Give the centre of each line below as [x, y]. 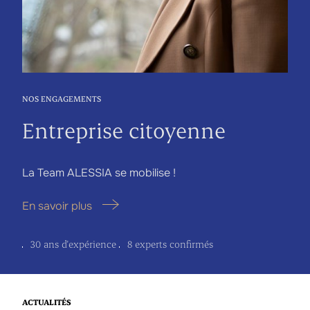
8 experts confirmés [170, 244]
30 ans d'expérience [73, 244]
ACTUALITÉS [47, 302]
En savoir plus [57, 206]
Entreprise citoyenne [124, 130]
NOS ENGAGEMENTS [62, 99]
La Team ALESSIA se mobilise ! [99, 173]
